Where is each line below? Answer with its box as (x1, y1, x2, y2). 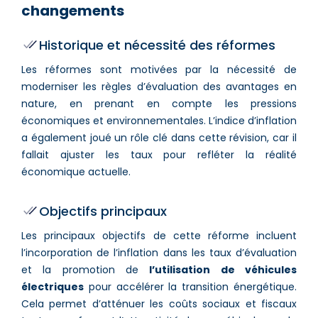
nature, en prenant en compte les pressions (21, 96, 297, 111)
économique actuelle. (21, 164, 131, 179)
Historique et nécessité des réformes (39, 35, 275, 54)
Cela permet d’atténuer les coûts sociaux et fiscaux (21, 296, 297, 311)
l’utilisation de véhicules (149, 262, 297, 277)
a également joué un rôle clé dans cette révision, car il (21, 130, 297, 145)
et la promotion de (21, 262, 150, 277)
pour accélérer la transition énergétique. (84, 279, 297, 294)
